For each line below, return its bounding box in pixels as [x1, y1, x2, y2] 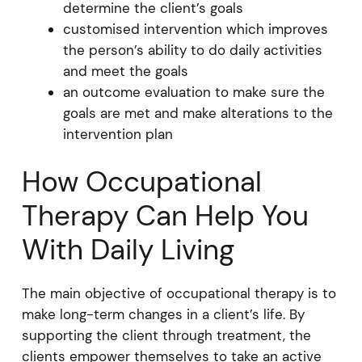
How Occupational [21, 163, 262, 200]
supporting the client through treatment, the [21, 326, 311, 344]
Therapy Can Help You [21, 197, 309, 234]
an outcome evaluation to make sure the [62, 82, 325, 101]
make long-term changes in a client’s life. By [21, 305, 305, 323]
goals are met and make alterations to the [62, 103, 333, 122]
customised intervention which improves [62, 19, 328, 38]
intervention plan [62, 124, 173, 143]
